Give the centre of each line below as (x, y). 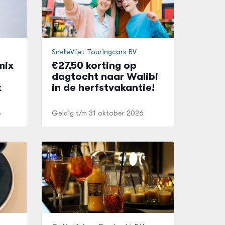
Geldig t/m (71, 113)
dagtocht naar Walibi (105, 77)
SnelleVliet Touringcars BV (94, 52)
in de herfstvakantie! (103, 88)
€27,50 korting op (94, 66)
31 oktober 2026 (117, 113)
